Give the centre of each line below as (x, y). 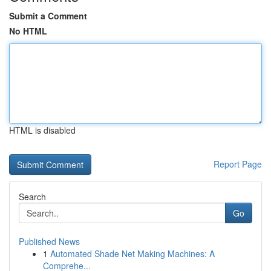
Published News (49, 241)
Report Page (238, 164)
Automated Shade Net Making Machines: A (132, 253)
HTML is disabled (42, 130)
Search (32, 197)
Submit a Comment (48, 16)
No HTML (28, 31)
